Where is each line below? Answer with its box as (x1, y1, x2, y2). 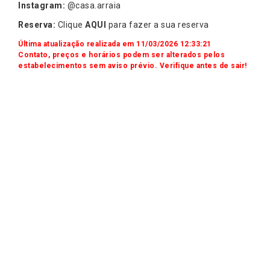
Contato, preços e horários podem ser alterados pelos (18, 50, 225, 59)
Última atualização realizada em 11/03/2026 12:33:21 (18, 39, 212, 48)
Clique (57, 19, 85, 30)
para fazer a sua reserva (108, 19, 209, 30)
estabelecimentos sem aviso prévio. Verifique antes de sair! (18, 61, 247, 70)
